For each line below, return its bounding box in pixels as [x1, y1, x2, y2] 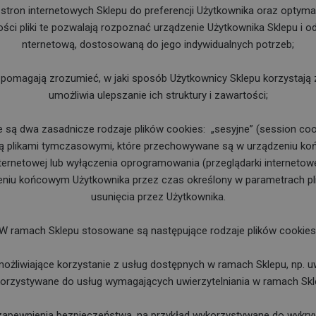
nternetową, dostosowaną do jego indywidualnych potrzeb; [22, 37, 294, 51]
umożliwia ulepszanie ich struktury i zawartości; [48, 88, 268, 102]
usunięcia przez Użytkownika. [90, 190, 226, 203]
